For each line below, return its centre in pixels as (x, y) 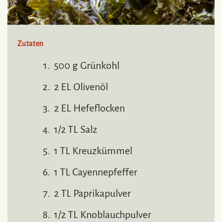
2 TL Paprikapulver (92, 193)
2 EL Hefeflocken (89, 108)
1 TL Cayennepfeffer (96, 172)
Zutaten (30, 43)
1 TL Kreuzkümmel (93, 150)
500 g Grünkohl (87, 65)
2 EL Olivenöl (81, 86)
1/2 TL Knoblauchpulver (103, 214)
